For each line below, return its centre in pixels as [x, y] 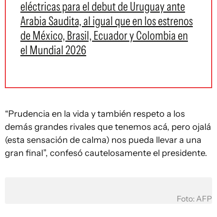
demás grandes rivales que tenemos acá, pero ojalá [108, 127]
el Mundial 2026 [53, 50]
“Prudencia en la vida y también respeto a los [95, 114]
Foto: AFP [194, 199]
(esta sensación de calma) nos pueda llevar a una [103, 140]
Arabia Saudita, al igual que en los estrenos [107, 21]
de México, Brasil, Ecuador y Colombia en [104, 35]
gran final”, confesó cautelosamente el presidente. [106, 153]
